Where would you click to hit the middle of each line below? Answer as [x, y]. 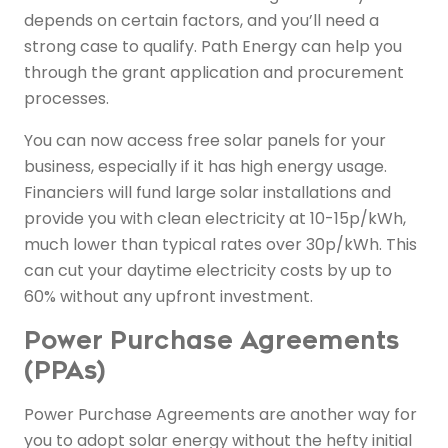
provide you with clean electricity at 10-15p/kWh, [215, 219]
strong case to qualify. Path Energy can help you [213, 47]
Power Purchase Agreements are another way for [220, 415]
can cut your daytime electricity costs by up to [208, 271]
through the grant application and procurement [214, 73]
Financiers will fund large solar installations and [207, 193]
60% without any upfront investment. [168, 297]
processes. [66, 99]
